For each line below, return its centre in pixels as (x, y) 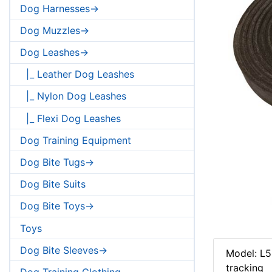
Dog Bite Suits (53, 184)
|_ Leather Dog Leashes (77, 74)
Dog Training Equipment (76, 140)
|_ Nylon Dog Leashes (73, 96)
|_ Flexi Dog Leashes (70, 118)
